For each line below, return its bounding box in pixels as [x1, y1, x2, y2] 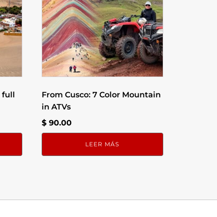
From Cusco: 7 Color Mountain [42, 90, 161, 100]
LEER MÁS [85, 140, 120, 148]
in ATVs [42, 102, 71, 112]
